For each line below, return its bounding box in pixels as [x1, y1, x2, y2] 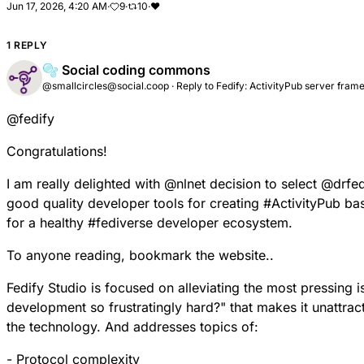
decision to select [206, 175, 321, 192]
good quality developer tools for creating [6, 194, 263, 211]
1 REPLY [6, 39, 48, 51]
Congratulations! [6, 142, 107, 159]
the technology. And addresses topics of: [6, 318, 258, 335]
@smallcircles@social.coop [42, 79, 169, 92]
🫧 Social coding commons [42, 61, 210, 78]
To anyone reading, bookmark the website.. [6, 246, 274, 263]
